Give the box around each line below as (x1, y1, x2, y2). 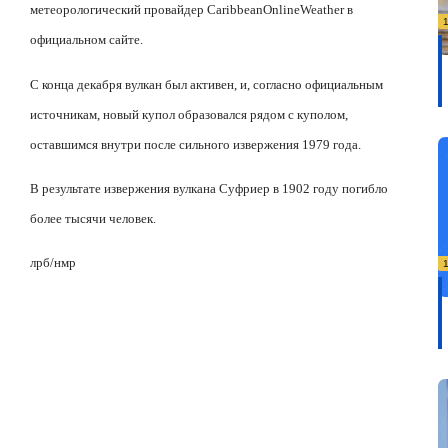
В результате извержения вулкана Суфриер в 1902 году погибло (30, 180, 388, 196)
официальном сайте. (30, 32, 143, 48)
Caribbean (207, 2, 263, 18)
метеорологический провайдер (30, 2, 207, 18)
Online (263, 2, 300, 18)
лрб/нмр (30, 255, 76, 271)
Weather (300, 2, 344, 18)
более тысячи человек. (30, 210, 156, 226)
